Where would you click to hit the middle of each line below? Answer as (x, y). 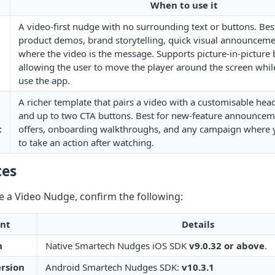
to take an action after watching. (86, 142)
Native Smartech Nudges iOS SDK (117, 246)
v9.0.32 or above (227, 246)
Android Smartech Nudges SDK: (114, 267)
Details (198, 224)
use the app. (44, 80)
